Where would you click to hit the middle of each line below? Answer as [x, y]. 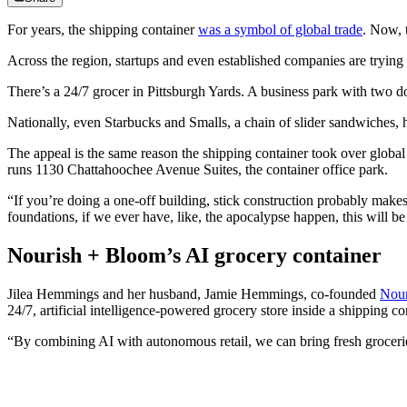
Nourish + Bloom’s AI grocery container [194, 256]
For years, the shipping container [103, 30]
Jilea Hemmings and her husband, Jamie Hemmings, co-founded [194, 294]
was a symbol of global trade [280, 30]
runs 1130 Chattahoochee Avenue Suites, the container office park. [198, 170]
